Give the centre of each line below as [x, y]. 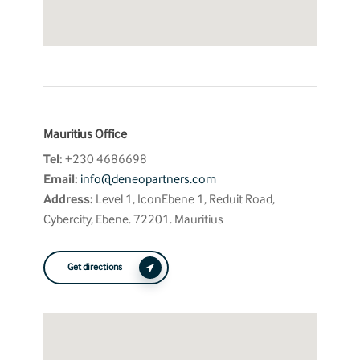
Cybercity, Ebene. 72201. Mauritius [133, 220]
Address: [68, 200]
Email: [60, 180]
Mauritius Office [85, 135]
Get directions [94, 268]
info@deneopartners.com [148, 180]
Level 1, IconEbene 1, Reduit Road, [184, 200]
